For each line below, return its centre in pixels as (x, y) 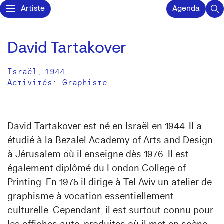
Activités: (35, 83)
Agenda (186, 9)
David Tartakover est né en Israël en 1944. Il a (105, 126)
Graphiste (85, 83)
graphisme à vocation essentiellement (91, 196)
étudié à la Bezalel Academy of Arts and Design (110, 140)
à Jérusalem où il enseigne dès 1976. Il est (98, 154)
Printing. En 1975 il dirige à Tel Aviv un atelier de (110, 182)
